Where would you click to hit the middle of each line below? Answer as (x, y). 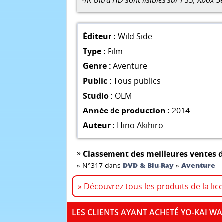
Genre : (97, 66)
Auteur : (99, 125)
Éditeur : (99, 36)
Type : (94, 51)
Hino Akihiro (140, 125)
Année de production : (126, 110)
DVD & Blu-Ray (149, 166)
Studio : (98, 95)
